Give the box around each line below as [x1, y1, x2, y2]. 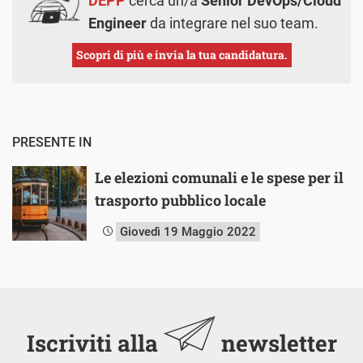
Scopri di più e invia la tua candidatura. [75, 46, 288, 62]
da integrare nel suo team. [147, 14, 318, 32]
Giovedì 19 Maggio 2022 [120, 224, 256, 239]
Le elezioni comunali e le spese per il [95, 167, 344, 187]
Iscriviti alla [26, 327, 164, 358]
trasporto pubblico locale [95, 190, 266, 210]
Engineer [88, 14, 147, 32]
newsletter [215, 327, 337, 358]
